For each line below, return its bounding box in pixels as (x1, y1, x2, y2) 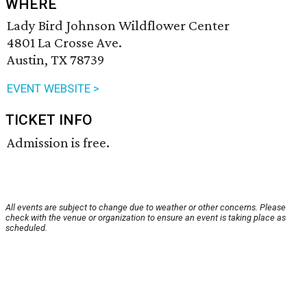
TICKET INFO (5, 112, 93, 129)
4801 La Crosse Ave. (7, 34, 122, 51)
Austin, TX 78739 (7, 51, 104, 69)
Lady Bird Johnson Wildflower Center (7, 17, 230, 34)
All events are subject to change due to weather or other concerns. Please (5, 202, 286, 213)
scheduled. (5, 223, 47, 234)
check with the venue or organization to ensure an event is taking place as (5, 212, 286, 223)
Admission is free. (7, 134, 110, 151)
